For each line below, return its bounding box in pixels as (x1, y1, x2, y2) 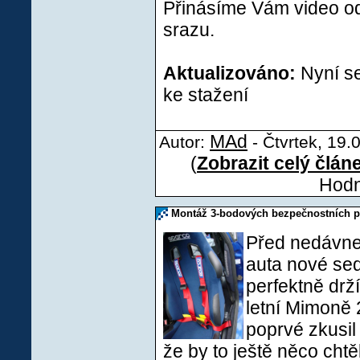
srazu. (162, 19, 215, 40)
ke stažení (162, 84, 248, 105)
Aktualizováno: (162, 63, 301, 84)
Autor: (159, 133, 210, 151)
